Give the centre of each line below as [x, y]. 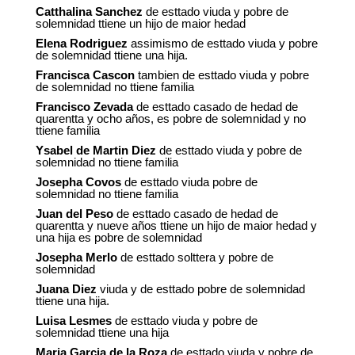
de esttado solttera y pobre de [195, 258]
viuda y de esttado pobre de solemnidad [200, 289]
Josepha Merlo [76, 258]
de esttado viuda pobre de [189, 182]
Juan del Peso [74, 214]
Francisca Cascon [85, 75]
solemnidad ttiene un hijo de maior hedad [140, 24]
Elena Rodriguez [81, 44]
